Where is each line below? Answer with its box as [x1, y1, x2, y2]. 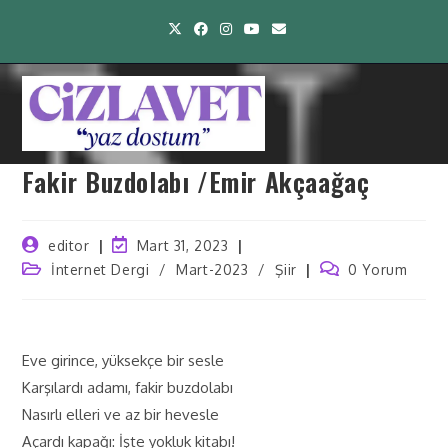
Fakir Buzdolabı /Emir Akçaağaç [22, 162, 370, 201]
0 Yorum [348, 261, 408, 278]
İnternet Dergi [51, 261, 150, 278]
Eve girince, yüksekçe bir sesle [22, 351, 225, 370]
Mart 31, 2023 [136, 237, 229, 254]
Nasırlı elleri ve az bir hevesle [22, 405, 220, 424]
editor [48, 237, 90, 254]
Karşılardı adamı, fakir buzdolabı [22, 378, 234, 397]
